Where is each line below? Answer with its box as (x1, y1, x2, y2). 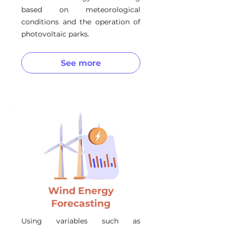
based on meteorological (21, 5, 140, 14)
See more (61, 58, 101, 68)
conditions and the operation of (21, 17, 140, 26)
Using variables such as (21, 216, 140, 225)
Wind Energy (48, 185, 113, 197)
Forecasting (51, 198, 110, 209)
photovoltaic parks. (21, 29, 89, 39)
